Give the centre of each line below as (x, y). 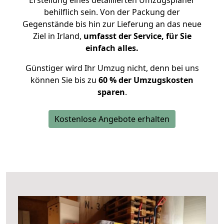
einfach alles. (112, 48)
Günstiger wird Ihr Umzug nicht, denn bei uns (112, 68)
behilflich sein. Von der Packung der (112, 12)
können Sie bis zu (64, 80)
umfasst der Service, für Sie (137, 36)
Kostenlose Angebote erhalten (112, 119)
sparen (111, 92)
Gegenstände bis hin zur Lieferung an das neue (112, 24)
